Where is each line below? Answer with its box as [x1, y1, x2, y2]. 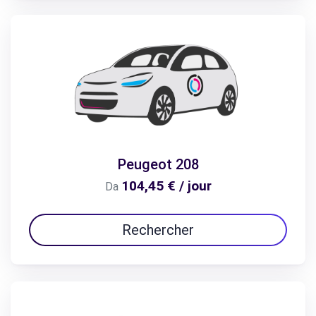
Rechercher [122, 221, 194, 238]
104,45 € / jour [121, 177, 212, 194]
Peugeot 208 [117, 155, 199, 173]
